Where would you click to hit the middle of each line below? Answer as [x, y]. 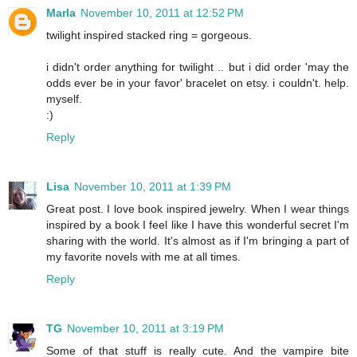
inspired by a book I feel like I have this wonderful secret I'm [198, 224]
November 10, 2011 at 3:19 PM [145, 328]
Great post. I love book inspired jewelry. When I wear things [198, 208]
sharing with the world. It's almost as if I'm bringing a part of [198, 240]
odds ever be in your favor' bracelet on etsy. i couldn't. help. [198, 82]
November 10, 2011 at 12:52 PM [162, 12]
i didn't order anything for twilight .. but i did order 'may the [198, 67]
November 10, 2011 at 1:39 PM [153, 186]
